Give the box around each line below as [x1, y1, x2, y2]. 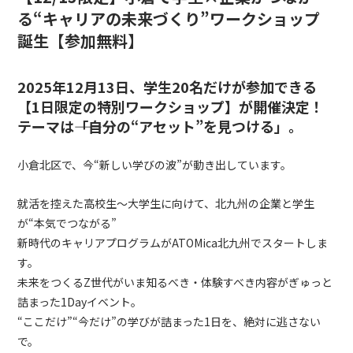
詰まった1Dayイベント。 [17, 294, 143, 310]
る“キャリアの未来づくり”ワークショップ [17, 7, 321, 31]
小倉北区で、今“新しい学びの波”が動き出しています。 [17, 157, 292, 173]
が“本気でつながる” [17, 215, 117, 232]
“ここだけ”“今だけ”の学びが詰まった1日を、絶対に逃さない [17, 314, 321, 330]
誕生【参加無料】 [17, 29, 144, 53]
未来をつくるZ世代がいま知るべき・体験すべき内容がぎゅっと [17, 274, 333, 291]
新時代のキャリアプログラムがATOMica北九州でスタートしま [17, 235, 329, 251]
